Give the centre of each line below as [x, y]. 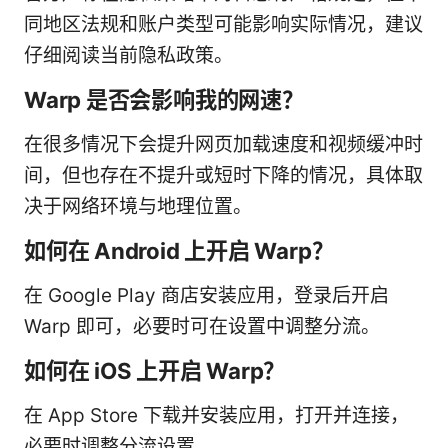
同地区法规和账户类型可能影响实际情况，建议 [223, 25]
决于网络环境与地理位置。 [138, 207]
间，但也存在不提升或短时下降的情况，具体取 [223, 176]
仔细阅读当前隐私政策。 [128, 56]
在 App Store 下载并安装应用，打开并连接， [216, 416]
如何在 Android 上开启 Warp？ [179, 251]
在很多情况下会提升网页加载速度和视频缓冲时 [223, 145]
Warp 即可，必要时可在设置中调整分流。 [202, 327]
